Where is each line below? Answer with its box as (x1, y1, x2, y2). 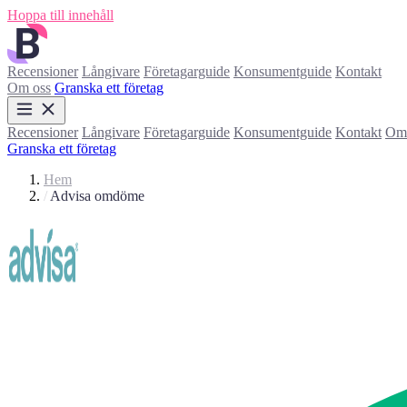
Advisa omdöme (50, 188, 144, 203)
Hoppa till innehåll (7, 7, 114, 23)
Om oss (7, 80, 51, 95)
